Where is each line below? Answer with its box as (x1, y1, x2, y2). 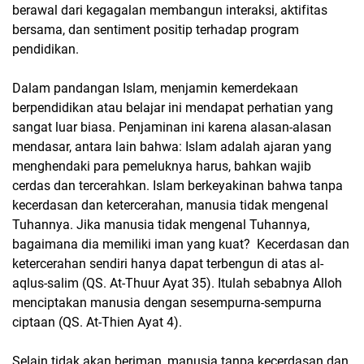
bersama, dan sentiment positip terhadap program (12, 22, 299, 37)
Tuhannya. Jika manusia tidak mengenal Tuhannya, (12, 217, 310, 232)
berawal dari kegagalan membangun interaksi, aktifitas (12, 2, 327, 18)
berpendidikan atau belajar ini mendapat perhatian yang (12, 100, 333, 115)
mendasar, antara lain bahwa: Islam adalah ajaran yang (12, 139, 331, 154)
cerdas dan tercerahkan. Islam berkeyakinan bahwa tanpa (12, 178, 343, 193)
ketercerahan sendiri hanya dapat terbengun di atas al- (12, 256, 323, 271)
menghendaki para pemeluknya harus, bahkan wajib (12, 158, 314, 174)
